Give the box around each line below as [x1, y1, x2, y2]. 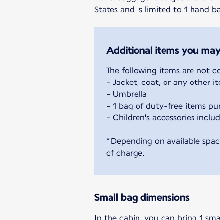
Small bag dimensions [94, 191, 190, 203]
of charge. [106, 148, 145, 158]
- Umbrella [106, 89, 147, 99]
